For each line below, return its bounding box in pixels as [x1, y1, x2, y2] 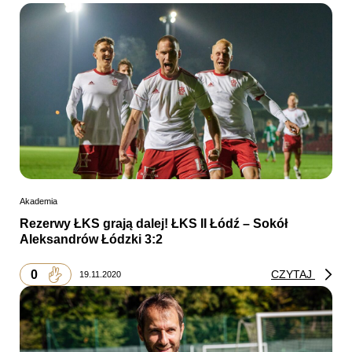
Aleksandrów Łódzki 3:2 [20, 233, 163, 247]
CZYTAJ [271, 268, 315, 281]
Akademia [20, 196, 57, 207]
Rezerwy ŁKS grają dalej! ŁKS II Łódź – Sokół [20, 217, 288, 231]
